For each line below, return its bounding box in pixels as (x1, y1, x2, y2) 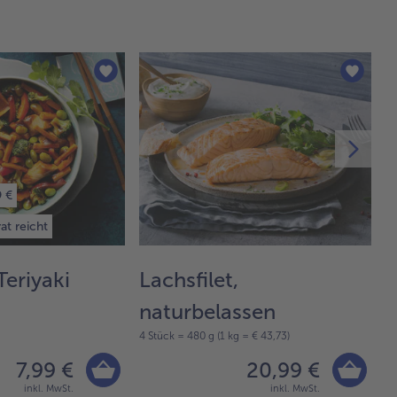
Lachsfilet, (139, 266, 238, 292)
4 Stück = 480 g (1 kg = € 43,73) (139, 329, 290, 342)
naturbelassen (139, 298, 276, 324)
